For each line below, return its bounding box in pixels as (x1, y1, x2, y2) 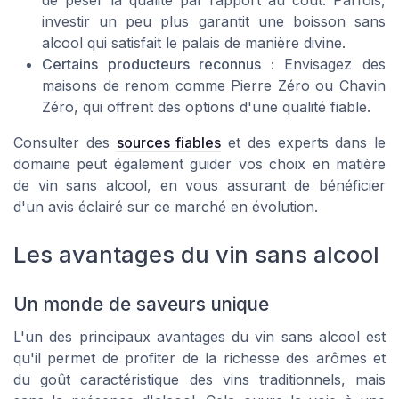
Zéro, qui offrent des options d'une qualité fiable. (42, 98, 370, 117)
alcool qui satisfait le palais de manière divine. (42, 34, 346, 53)
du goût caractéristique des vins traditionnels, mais (13, 370, 386, 388)
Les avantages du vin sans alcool (13, 240, 379, 268)
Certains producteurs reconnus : (42, 55, 274, 74)
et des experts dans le (221, 134, 386, 152)
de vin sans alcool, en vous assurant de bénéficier (13, 176, 386, 195)
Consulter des (13, 134, 117, 152)
